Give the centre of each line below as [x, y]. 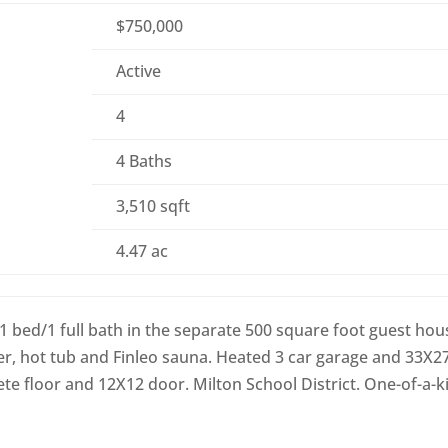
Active [139, 71]
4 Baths [144, 161]
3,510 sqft [153, 206]
